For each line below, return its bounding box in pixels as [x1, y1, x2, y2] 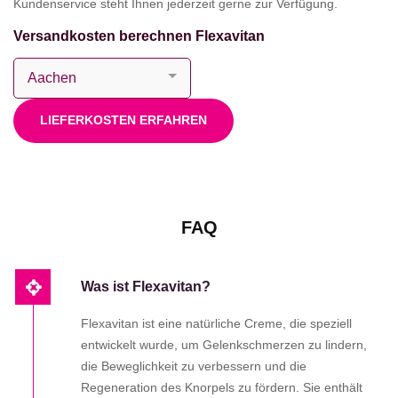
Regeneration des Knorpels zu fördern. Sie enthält [81, 379, 362, 394]
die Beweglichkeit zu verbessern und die [81, 358, 306, 373]
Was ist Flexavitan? [81, 278, 211, 294]
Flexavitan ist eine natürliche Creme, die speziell [81, 315, 352, 330]
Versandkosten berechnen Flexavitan [13, 28, 265, 44]
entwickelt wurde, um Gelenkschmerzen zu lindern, [81, 337, 367, 352]
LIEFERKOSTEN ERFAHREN [40, 112, 207, 127]
